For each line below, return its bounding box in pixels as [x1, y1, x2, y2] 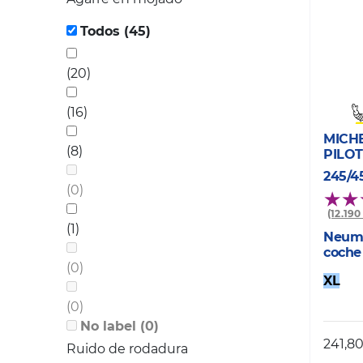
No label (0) [140, 318, 159, 335]
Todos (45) [124, 23, 151, 40]
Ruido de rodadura [66, 341, 188, 357]
